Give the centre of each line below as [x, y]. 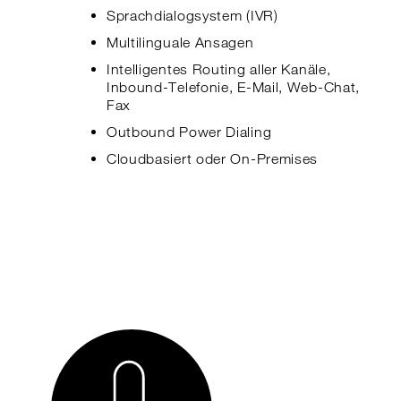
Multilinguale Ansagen [180, 43]
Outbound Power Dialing [189, 132]
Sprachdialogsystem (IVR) [192, 16]
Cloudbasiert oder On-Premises [214, 159]
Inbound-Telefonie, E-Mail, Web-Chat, [233, 87]
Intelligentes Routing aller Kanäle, [218, 69]
